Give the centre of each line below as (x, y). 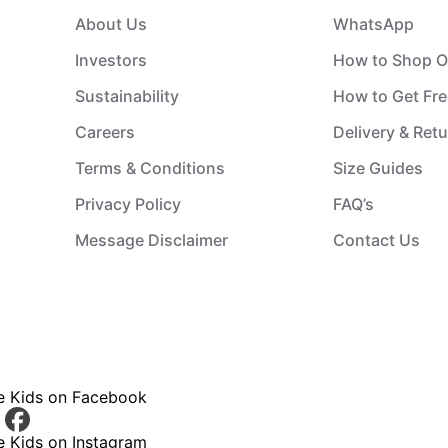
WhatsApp (373, 23)
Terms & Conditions (150, 167)
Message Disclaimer (151, 239)
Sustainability (127, 95)
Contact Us (376, 239)
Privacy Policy (128, 203)
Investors (111, 59)
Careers (105, 131)
